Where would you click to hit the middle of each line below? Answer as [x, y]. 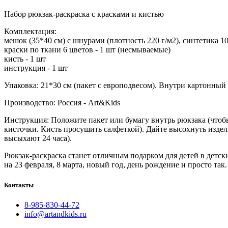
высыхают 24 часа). [38, 138]
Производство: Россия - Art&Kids [62, 103]
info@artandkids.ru [55, 214]
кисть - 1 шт [26, 59]
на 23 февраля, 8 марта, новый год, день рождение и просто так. [116, 165]
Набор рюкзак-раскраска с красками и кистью [84, 14]
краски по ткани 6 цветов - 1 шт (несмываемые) [87, 50]
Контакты [19, 185]
